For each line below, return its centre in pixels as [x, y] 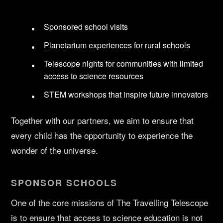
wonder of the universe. [55, 150]
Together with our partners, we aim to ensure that [103, 120]
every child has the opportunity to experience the [102, 135]
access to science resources [94, 76]
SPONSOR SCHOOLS [64, 183]
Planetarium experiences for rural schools [117, 45]
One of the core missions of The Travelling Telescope [110, 203]
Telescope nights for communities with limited [124, 64]
